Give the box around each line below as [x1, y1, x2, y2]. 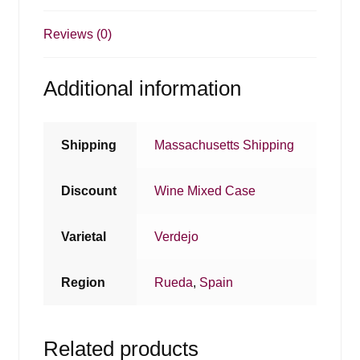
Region [61, 275, 106, 289]
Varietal [61, 229, 107, 243]
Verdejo [154, 229, 199, 243]
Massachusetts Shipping [154, 137, 295, 152]
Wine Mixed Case [154, 183, 256, 198]
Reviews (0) [43, 27, 112, 42]
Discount [61, 183, 117, 198]
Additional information [43, 77, 241, 100]
